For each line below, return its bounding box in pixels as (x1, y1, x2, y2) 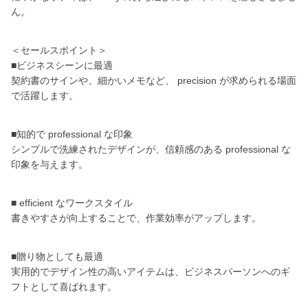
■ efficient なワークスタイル (11, 197, 133, 208)
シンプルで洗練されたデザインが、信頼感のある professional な (11, 144, 291, 155)
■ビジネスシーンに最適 (11, 60, 113, 71)
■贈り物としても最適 (11, 251, 103, 262)
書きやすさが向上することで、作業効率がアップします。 (11, 212, 261, 223)
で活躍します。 (11, 90, 78, 101)
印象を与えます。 (11, 159, 88, 170)
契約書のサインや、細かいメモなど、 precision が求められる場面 (11, 75, 296, 86)
